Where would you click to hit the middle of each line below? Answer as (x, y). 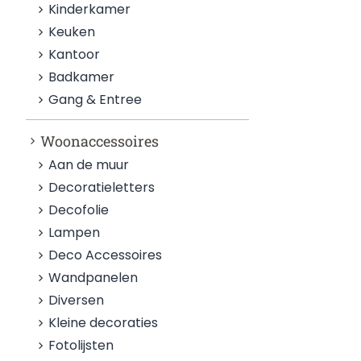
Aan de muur (89, 165)
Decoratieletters (102, 187)
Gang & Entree (95, 100)
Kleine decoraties (104, 323)
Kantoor (75, 54)
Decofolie (79, 210)
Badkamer (82, 77)
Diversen (77, 300)
